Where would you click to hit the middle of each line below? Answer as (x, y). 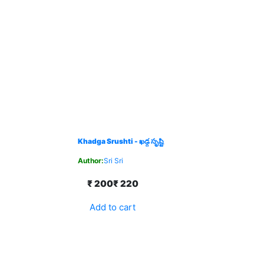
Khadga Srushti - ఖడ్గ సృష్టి (121, 141)
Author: (91, 161)
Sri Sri (113, 161)
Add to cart (113, 207)
